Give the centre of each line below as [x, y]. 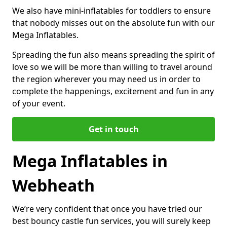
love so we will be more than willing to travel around [112, 67]
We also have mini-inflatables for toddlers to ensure [111, 10]
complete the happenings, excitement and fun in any [113, 91]
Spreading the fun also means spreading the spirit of [113, 54]
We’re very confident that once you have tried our [107, 209]
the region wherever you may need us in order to [106, 79]
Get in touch [113, 129]
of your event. [39, 103]
